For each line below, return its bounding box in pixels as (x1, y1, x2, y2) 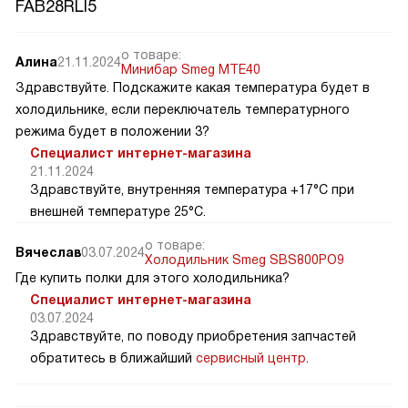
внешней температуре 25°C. (30, 203, 206, 219)
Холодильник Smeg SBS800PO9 (145, 251, 344, 267)
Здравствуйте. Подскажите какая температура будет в (15, 79, 370, 95)
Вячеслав (15, 244, 81, 260)
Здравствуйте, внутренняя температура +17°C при (30, 181, 354, 197)
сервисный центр (196, 350, 306, 365)
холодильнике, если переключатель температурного (15, 101, 350, 117)
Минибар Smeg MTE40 (121, 61, 260, 76)
